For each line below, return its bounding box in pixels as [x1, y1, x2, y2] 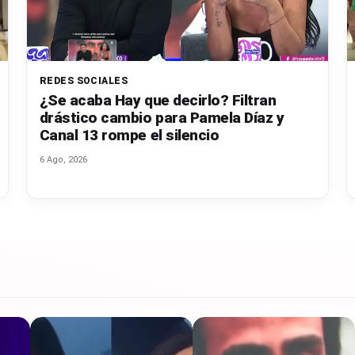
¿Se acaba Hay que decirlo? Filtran [39, 91, 277, 110]
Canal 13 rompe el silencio [39, 126, 219, 145]
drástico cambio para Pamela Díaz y [39, 109, 284, 128]
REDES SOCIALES [39, 75, 128, 87]
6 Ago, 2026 [39, 155, 87, 166]
